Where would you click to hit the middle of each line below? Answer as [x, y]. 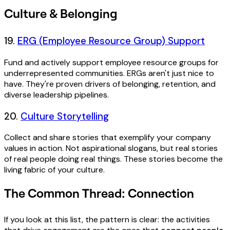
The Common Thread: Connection [99, 193]
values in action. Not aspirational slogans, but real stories [111, 148]
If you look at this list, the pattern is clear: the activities [107, 220]
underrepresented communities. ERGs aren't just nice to [109, 73]
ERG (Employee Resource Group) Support [111, 41]
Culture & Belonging [61, 13]
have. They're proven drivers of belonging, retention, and [110, 84]
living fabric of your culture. [54, 170]
